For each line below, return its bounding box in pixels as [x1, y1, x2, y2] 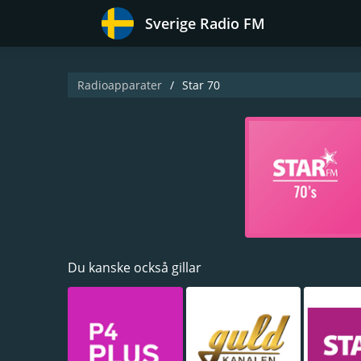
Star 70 [182, 77, 220, 93]
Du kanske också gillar [68, 259, 201, 276]
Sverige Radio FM [145, 14, 265, 33]
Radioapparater [77, 77, 162, 93]
